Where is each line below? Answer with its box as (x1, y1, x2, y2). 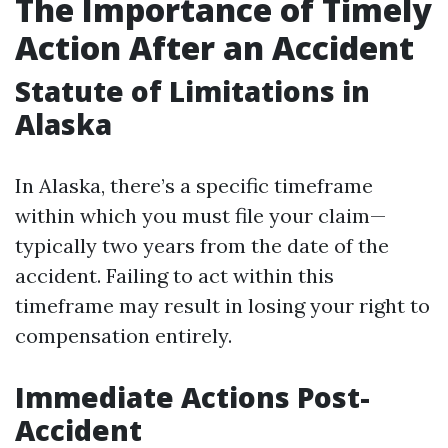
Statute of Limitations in (15, 72, 370, 110)
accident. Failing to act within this (15, 263, 334, 288)
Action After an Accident (15, 26, 414, 69)
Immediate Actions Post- (15, 378, 370, 416)
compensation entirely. (15, 323, 232, 348)
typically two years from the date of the (15, 233, 389, 258)
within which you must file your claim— (15, 203, 386, 228)
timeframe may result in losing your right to (15, 293, 430, 318)
